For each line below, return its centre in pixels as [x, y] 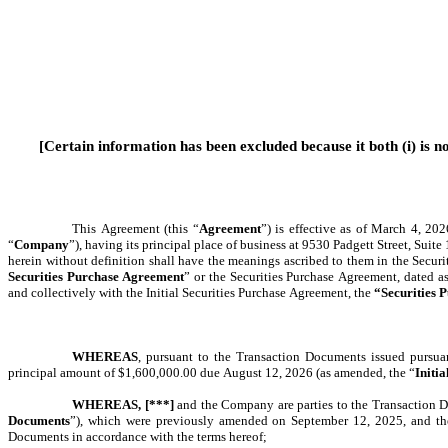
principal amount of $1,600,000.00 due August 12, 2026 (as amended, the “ [211, 372]
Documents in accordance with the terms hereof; [137, 436]
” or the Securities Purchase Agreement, [292, 276]
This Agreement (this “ [135, 228]
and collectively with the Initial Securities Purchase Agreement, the [189, 292]
